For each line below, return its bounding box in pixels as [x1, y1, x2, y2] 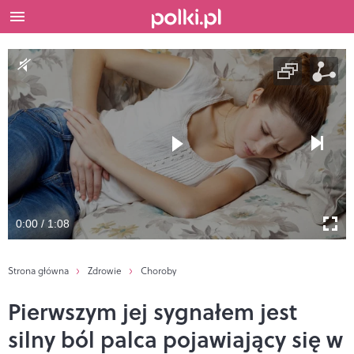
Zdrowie [88, 263, 122, 277]
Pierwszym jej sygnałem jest [8, 295, 297, 327]
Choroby [141, 263, 176, 277]
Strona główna [8, 263, 69, 277]
